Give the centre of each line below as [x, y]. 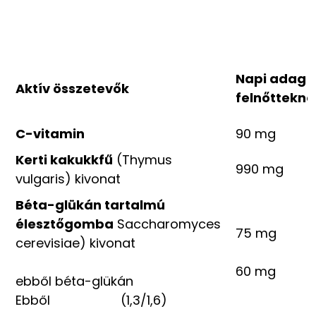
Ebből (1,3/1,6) [91, 300]
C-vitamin [50, 134]
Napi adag [271, 79]
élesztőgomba [65, 224]
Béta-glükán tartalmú [90, 205]
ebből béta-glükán [74, 281]
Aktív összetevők [72, 89]
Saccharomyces [167, 224]
